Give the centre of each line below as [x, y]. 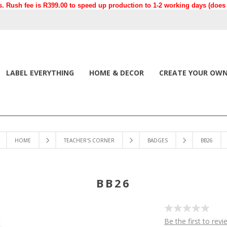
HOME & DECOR [117, 73]
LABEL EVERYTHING [40, 73]
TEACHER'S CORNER [89, 140]
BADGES [157, 140]
